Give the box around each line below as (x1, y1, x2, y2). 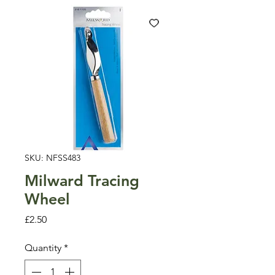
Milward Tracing (25, 171, 139, 190)
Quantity (25, 241, 61, 254)
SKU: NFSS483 (25, 152, 80, 163)
